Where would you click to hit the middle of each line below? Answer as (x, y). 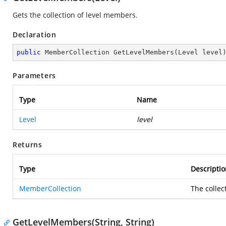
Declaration (35, 35)
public (29, 52)
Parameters (34, 75)
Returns (27, 145)
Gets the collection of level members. (75, 15)
